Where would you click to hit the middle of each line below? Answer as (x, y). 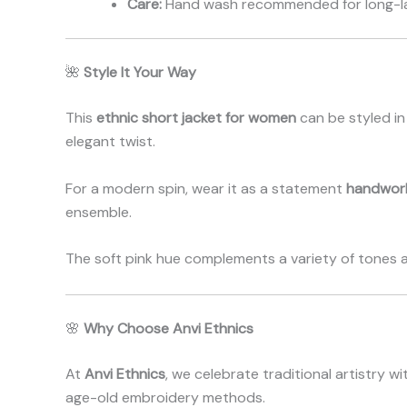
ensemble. (99, 212)
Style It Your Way (140, 73)
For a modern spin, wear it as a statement (206, 188)
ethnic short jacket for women (196, 118)
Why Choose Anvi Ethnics (169, 328)
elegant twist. (110, 142)
